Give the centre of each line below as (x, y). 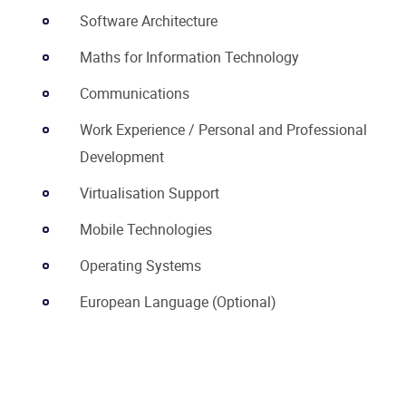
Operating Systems (140, 265)
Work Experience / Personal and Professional (223, 129)
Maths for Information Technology (189, 57)
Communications (135, 93)
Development (122, 156)
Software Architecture (149, 20)
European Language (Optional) (178, 301)
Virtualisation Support (150, 193)
